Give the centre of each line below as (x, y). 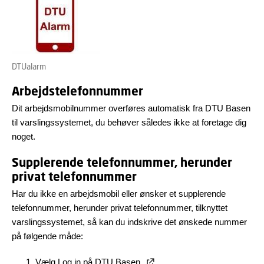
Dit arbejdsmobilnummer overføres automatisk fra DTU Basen (131, 108)
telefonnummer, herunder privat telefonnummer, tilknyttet (120, 208)
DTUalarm (29, 66)
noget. (24, 136)
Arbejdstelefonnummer (77, 91)
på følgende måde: (47, 236)
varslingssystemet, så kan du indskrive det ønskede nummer (129, 222)
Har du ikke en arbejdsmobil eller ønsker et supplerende (119, 194)
